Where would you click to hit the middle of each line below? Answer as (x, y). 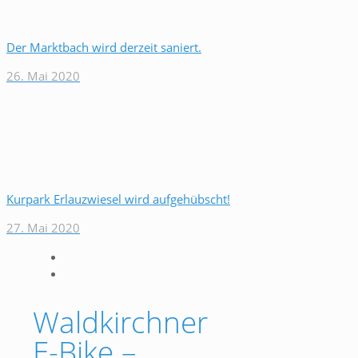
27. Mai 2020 (43, 228)
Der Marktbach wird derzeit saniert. (104, 47)
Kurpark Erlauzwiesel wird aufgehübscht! (118, 199)
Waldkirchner (120, 321)
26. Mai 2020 (43, 76)
